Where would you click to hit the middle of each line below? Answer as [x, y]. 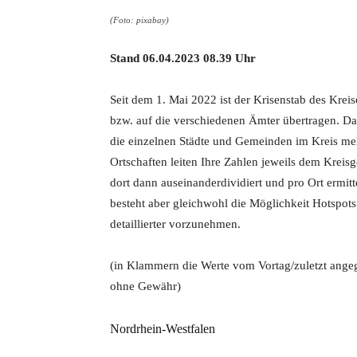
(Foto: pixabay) [139, 20]
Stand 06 [133, 58]
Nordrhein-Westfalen [163, 329]
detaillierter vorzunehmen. [175, 224]
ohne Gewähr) [145, 286]
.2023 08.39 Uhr [214, 58]
